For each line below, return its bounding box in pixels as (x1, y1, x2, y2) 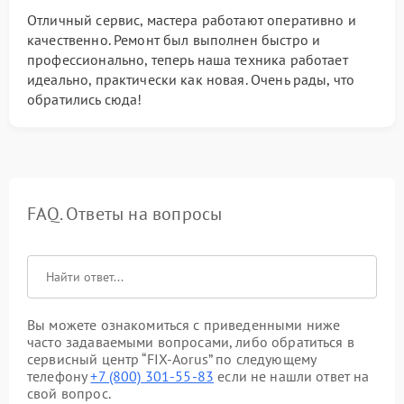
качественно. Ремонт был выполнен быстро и (27, 31, 321, 50)
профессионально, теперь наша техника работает (27, 50, 348, 69)
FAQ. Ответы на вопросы (27, 202, 223, 226)
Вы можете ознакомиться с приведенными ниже (27, 316, 341, 335)
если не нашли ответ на (214, 367, 370, 386)
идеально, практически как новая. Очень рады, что (27, 70, 355, 89)
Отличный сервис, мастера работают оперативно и (27, 11, 356, 30)
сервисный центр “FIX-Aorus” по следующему (27, 350, 317, 369)
